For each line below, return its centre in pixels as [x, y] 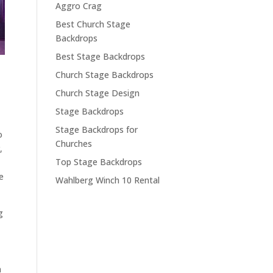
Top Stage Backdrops [99, 161]
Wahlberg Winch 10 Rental [108, 180]
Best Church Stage [93, 24]
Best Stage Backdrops [101, 56]
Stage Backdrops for [97, 129]
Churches [74, 143]
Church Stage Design [98, 93]
